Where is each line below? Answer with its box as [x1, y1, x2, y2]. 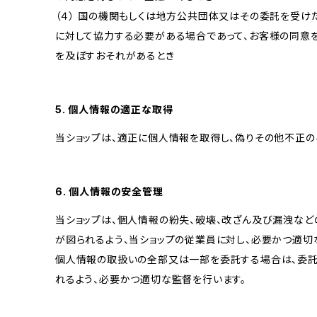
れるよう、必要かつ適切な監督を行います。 [55, 273, 247, 285]
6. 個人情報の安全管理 [55, 185, 163, 197]
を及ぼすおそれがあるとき [55, 50, 175, 62]
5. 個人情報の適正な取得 [55, 103, 173, 115]
